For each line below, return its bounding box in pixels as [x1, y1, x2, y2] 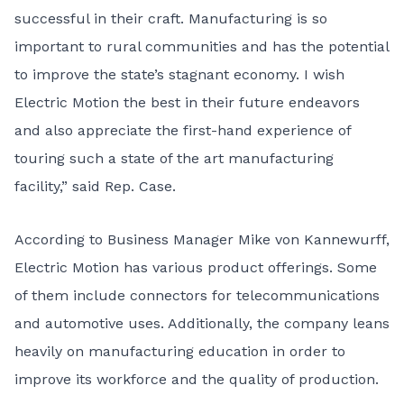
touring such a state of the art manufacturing [14, 150, 334, 167]
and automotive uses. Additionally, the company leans [14, 315, 390, 332]
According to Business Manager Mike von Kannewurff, [14, 231, 390, 248]
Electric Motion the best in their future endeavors [14, 94, 360, 111]
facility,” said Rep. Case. [14, 178, 176, 195]
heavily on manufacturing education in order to [14, 343, 345, 360]
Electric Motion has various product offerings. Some [14, 259, 377, 276]
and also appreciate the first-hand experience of [14, 122, 351, 139]
